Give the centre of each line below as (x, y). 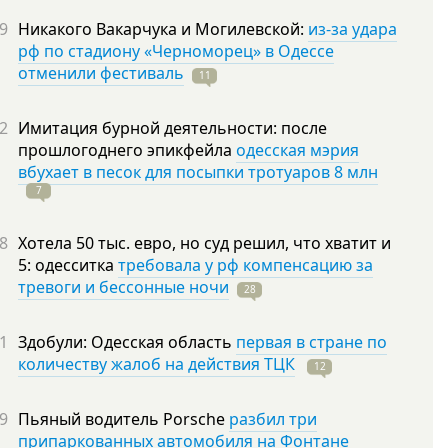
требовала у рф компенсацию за (245, 265)
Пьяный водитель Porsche (123, 419)
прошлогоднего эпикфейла (127, 150)
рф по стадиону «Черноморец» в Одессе (176, 51)
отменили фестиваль (101, 73)
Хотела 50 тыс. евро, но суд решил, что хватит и (204, 243)
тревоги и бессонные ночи (123, 287)
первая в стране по (311, 342)
